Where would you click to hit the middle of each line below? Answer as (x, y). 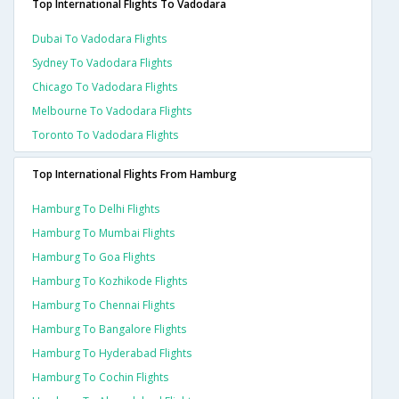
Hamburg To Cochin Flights (100, 378)
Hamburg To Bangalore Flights (109, 330)
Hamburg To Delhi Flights (96, 209)
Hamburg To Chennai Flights (103, 305)
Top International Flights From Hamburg (134, 175)
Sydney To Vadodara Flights (102, 63)
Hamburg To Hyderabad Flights (112, 354)
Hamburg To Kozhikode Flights (110, 281)
